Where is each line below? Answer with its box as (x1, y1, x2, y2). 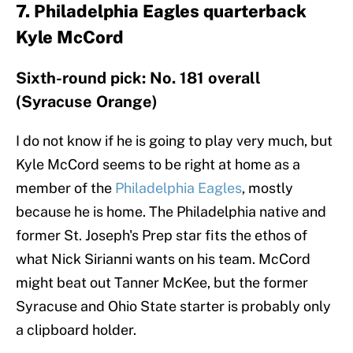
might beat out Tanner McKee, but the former (16, 274, 308, 292)
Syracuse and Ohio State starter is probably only (16, 298, 331, 315)
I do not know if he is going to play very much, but (16, 132, 333, 150)
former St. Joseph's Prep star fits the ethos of (16, 227, 307, 244)
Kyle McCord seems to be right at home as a (16, 156, 300, 173)
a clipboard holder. (16, 321, 136, 339)
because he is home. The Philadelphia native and (16, 203, 326, 221)
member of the (16, 180, 115, 197)
